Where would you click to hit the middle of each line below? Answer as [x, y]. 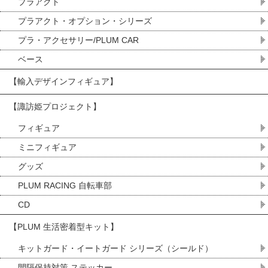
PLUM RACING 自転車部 [65, 185]
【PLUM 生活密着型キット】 [64, 226]
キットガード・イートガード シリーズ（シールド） [115, 248]
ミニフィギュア [47, 147]
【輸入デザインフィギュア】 [63, 81]
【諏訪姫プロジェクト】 [55, 106]
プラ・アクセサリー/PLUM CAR [78, 40]
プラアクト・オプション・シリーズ [85, 21]
